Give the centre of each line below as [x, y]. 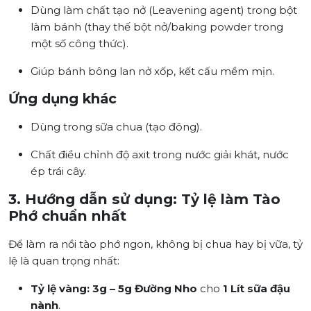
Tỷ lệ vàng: [60, 289]
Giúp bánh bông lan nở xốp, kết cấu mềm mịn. [152, 72]
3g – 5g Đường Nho [145, 289]
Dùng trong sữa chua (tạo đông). [116, 127]
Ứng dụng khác [62, 99]
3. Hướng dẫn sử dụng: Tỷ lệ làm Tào [144, 199]
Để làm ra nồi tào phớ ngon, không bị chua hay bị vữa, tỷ [155, 244]
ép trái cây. [58, 171]
